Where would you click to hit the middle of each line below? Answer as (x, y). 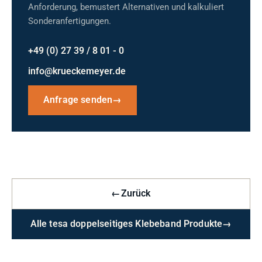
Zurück (136, 194)
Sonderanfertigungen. (70, 21)
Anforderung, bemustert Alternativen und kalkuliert (126, 7)
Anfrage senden (78, 100)
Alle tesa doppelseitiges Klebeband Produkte (126, 224)
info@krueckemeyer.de (77, 71)
